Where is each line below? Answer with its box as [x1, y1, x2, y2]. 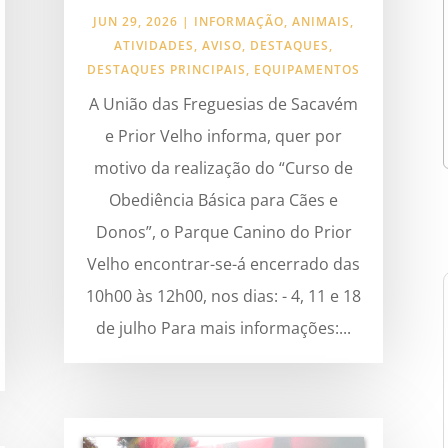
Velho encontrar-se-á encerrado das [87, 253, 361, 276]
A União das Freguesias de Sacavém [89, 93, 359, 116]
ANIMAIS [292, 13, 351, 31]
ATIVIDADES [114, 37, 195, 55]
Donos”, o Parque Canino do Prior [95, 221, 352, 244]
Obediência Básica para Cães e [109, 189, 339, 212]
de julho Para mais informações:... [96, 317, 352, 340]
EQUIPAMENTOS [254, 61, 361, 79]
